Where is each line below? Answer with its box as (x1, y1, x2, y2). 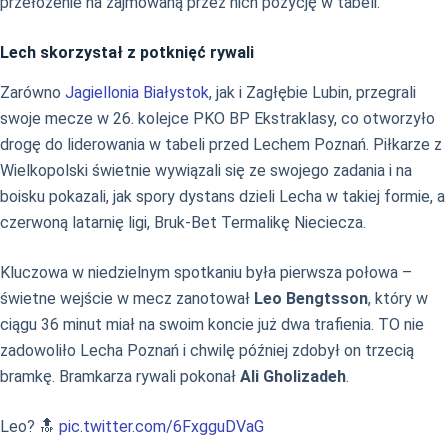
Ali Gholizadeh (240, 367, 346, 387)
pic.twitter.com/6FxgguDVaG (59, 417, 264, 437)
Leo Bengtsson (254, 289, 368, 309)
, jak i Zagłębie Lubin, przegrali (209, 83, 416, 103)
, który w (368, 289, 428, 309)
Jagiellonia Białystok (65, 83, 209, 103)
